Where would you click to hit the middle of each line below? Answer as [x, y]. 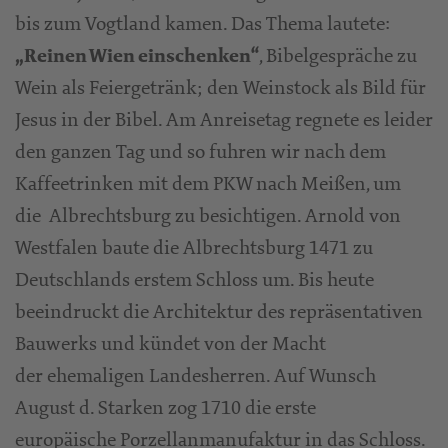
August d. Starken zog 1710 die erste [165, 408]
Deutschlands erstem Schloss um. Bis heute [194, 280]
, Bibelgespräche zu [338, 56]
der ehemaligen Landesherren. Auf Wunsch [195, 376]
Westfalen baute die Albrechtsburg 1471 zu [194, 248]
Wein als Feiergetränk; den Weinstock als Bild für [220, 88]
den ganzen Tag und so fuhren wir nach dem [200, 152]
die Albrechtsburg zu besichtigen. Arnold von [208, 216]
